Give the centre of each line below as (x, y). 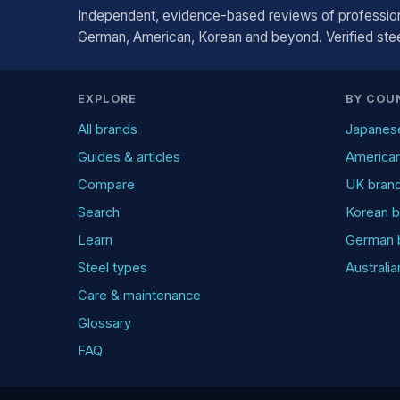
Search (99, 212)
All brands (108, 129)
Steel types (112, 268)
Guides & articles (129, 157)
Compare (106, 185)
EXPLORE (107, 98)
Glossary (104, 323)
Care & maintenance (139, 296)
